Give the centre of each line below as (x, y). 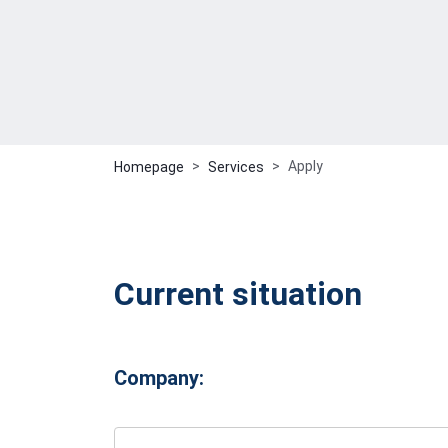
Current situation (238, 294)
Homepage (149, 167)
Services (236, 167)
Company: (159, 378)
